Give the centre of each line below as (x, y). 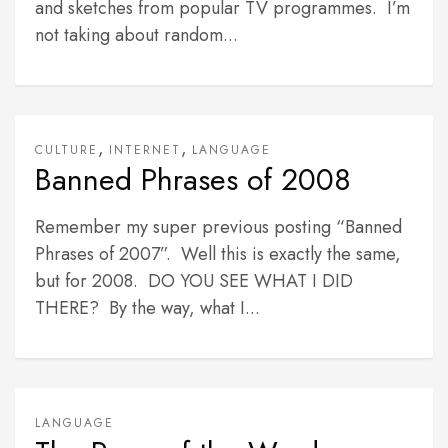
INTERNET (145, 150)
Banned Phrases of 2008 (193, 179)
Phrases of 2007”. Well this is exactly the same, (218, 254)
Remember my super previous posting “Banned (218, 227)
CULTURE (66, 150)
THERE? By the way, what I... (147, 308)
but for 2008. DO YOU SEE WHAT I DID (194, 281)
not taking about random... (136, 35)
